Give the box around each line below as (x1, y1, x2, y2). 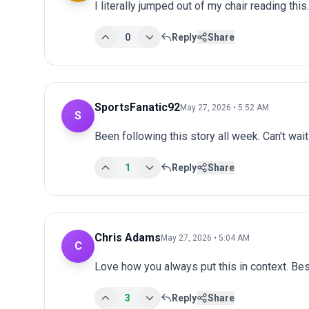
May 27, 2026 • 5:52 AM (180, 102, 269, 112)
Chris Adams (94, 230, 161, 244)
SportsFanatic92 (94, 100, 180, 114)
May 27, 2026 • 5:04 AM (161, 232, 250, 243)
